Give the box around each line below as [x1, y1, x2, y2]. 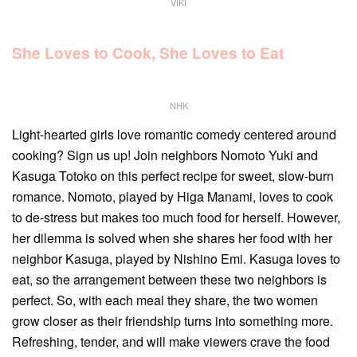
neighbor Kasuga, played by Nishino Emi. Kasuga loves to [12, 249, 340, 268]
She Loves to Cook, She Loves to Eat [12, 41, 284, 65]
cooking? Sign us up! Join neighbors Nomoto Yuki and [12, 145, 318, 164]
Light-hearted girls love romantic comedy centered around [12, 124, 336, 143]
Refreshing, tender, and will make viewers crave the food [12, 331, 330, 351]
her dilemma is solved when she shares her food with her [12, 228, 332, 247]
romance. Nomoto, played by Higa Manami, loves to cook [12, 186, 333, 206]
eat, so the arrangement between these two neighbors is [12, 269, 327, 288]
